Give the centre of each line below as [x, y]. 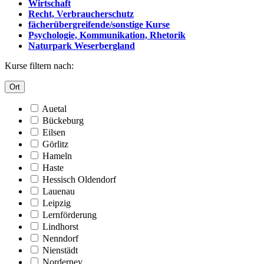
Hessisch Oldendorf [79, 179]
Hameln [57, 156]
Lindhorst [60, 226]
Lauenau [59, 191]
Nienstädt [60, 250]
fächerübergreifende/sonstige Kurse [99, 24]
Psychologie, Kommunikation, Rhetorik [107, 35]
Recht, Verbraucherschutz [81, 14]
